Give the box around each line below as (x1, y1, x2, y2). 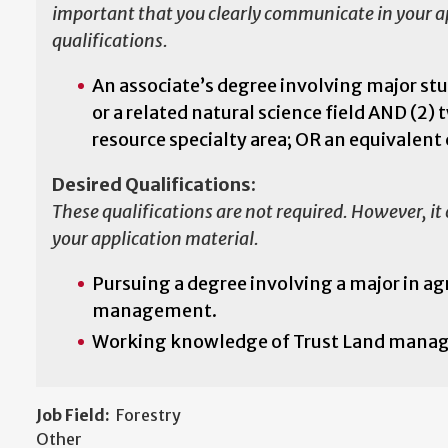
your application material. (52, 227, 259, 250)
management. (92, 299, 217, 322)
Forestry (115, 405, 181, 425)
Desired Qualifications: (52, 173, 256, 196)
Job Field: (36, 405, 110, 425)
